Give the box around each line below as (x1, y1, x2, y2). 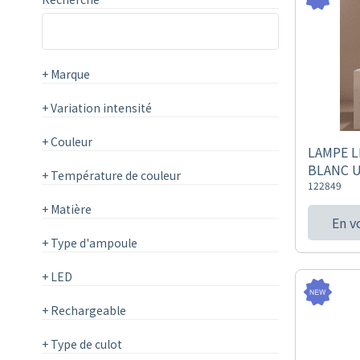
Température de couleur (48, 167, 181, 183)
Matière (48, 201, 92, 217)
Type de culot (48, 336, 122, 352)
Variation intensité (48, 100, 152, 116)
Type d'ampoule (48, 235, 137, 251)
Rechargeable (48, 302, 126, 318)
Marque (48, 66, 90, 82)
